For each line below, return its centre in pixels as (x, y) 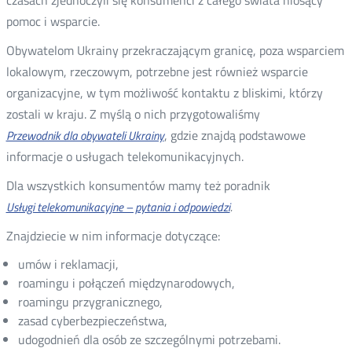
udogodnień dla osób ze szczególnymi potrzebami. (149, 339)
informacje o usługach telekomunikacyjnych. (125, 156)
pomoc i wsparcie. (53, 21)
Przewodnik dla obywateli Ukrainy (85, 135)
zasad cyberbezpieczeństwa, (92, 320)
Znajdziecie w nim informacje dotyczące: (113, 235)
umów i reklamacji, (68, 264)
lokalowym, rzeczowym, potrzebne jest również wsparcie (157, 71)
